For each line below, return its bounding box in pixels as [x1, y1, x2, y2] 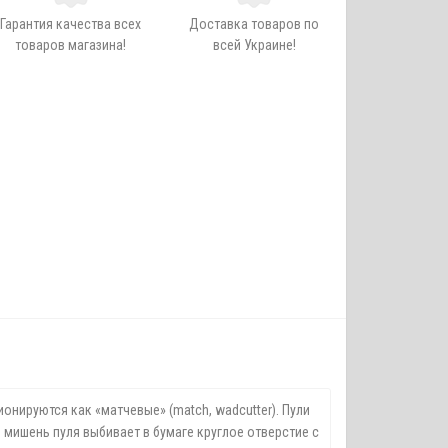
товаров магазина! [15, 37, 127, 53]
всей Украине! [212, 37, 296, 53]
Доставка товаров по [189, 16, 320, 32]
